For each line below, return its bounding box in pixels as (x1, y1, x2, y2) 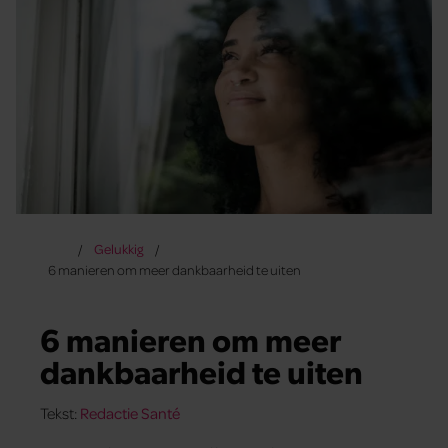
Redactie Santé (80, 403, 180, 424)
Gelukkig (93, 239, 143, 257)
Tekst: (40, 403, 80, 424)
